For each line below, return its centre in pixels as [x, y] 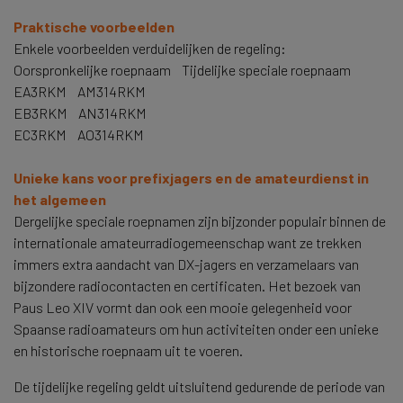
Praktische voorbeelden [94, 27]
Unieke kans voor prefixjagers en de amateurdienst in [191, 178]
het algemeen [60, 199]
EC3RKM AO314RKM [79, 134]
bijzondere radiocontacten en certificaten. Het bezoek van [187, 286]
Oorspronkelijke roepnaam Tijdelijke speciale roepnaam [182, 70]
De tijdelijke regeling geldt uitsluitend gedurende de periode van [199, 386]
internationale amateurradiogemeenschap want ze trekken [188, 242]
